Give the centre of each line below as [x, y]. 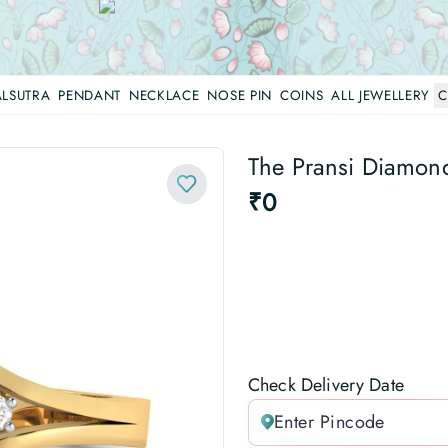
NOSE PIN [239, 95]
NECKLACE [164, 95]
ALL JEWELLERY [380, 95]
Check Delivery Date [326, 385]
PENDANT [90, 95]
